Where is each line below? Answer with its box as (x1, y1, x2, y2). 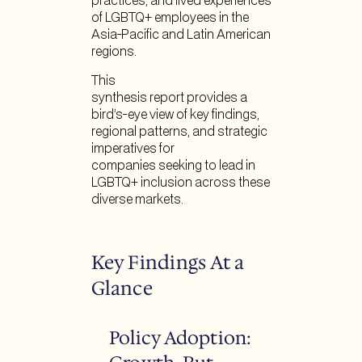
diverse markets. (90, 194, 186, 207)
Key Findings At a (90, 249, 245, 275)
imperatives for (90, 143, 175, 156)
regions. (90, 46, 139, 59)
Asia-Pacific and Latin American (90, 29, 271, 42)
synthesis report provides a (90, 92, 247, 105)
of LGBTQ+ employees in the (90, 12, 249, 25)
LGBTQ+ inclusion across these (90, 177, 270, 190)
